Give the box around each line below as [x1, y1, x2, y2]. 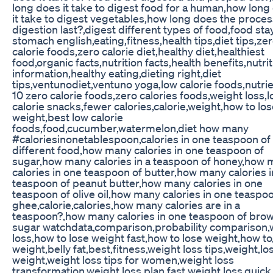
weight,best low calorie [12, 110, 123, 124]
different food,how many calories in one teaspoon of [12, 143, 264, 157]
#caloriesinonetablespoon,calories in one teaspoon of [12, 132, 271, 146]
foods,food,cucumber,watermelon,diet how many [12, 121, 249, 135]
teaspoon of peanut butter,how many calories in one [12, 175, 263, 190]
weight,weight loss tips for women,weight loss [12, 252, 234, 266]
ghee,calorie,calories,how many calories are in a [12, 197, 240, 211]
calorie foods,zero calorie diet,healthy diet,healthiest [12, 44, 264, 58]
